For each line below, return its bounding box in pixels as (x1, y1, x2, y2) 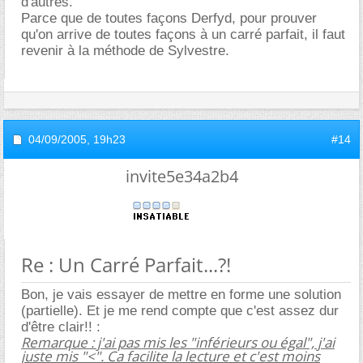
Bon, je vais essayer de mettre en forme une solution (21, 286, 341, 302)
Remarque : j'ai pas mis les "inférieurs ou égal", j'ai (21, 332, 335, 352)
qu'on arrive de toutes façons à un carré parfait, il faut (21, 26, 345, 42)
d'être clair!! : (21, 318, 100, 335)
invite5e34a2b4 (125, 164, 238, 187)
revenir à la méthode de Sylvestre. (21, 42, 229, 58)
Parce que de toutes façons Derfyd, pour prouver (21, 10, 317, 26)
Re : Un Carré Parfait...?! (21, 250, 231, 278)
